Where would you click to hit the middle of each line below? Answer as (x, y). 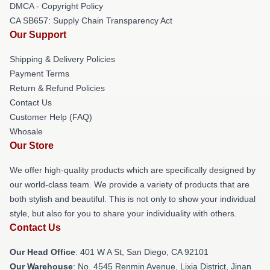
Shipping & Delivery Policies (62, 59)
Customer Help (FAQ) (51, 117)
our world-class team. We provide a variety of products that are (130, 184)
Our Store (32, 145)
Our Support (38, 34)
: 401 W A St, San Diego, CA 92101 (142, 252)
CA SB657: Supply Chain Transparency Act (91, 20)
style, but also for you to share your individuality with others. (123, 213)
